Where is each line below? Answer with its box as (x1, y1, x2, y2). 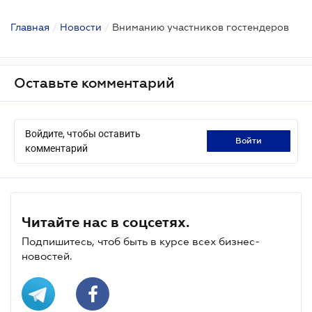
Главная (10, 21, 49, 33)
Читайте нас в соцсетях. (22, 214, 189, 230)
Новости (60, 21, 102, 33)
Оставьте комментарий (14, 75, 175, 91)
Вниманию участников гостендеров (112, 21, 289, 33)
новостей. (22, 249, 72, 262)
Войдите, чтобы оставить (25, 127, 141, 139)
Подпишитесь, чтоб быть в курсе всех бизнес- (22, 235, 260, 247)
